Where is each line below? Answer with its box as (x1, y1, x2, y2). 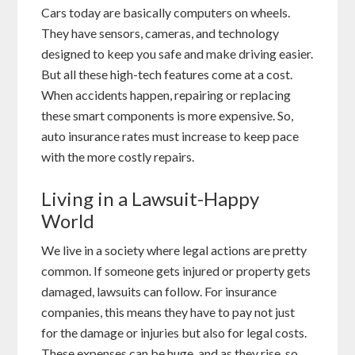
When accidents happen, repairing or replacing (41, 87, 292, 103)
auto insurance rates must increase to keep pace (41, 128, 300, 144)
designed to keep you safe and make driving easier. (41, 46, 314, 62)
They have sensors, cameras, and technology (41, 25, 280, 41)
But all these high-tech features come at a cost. (41, 67, 293, 82)
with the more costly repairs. (41, 149, 195, 165)
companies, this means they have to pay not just (41, 304, 296, 320)
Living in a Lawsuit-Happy (41, 187, 260, 211)
